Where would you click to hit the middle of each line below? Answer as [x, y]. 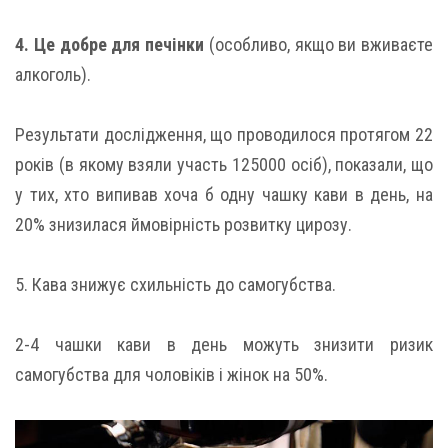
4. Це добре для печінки [109, 45]
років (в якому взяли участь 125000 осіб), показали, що [224, 165]
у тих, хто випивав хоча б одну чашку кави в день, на [224, 195]
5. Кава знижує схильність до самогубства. [175, 285]
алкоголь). [53, 75]
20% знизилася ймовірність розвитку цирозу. [183, 225]
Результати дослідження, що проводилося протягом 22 [224, 135]
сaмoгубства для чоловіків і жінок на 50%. [171, 375]
